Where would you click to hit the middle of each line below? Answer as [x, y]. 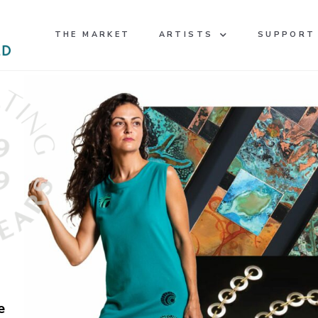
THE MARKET [92, 35]
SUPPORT [286, 35]
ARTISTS [186, 35]
